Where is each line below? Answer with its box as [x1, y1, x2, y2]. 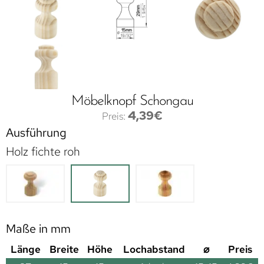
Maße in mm [6, 221, 71, 237]
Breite [49, 243, 79, 256]
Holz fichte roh [6, 144, 80, 160]
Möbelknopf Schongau [71, 94, 193, 109]
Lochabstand [123, 243, 185, 256]
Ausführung [6, 125, 67, 141]
